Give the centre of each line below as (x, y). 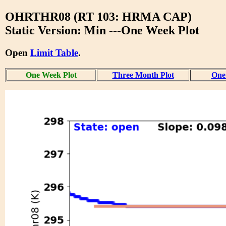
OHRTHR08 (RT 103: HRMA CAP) (98, 16)
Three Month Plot (143, 75)
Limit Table (54, 52)
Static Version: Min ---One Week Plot (102, 30)
